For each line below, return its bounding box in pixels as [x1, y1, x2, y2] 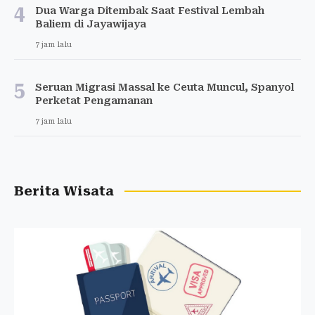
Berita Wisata [14, 183, 114, 199]
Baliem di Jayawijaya [35, 18, 146, 30]
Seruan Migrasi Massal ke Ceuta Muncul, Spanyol [35, 81, 294, 93]
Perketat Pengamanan [35, 94, 153, 106]
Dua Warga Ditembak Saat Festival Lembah [35, 4, 264, 16]
